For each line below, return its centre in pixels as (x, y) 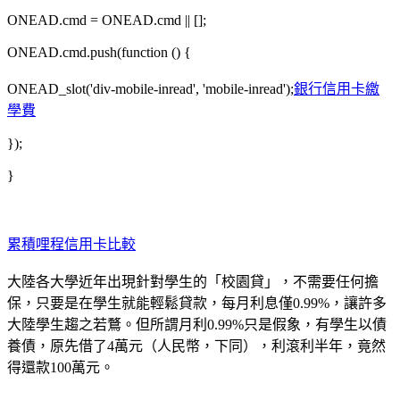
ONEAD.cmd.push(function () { (99, 52)
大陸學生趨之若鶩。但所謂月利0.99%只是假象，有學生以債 (197, 324)
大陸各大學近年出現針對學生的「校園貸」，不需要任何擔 (193, 281)
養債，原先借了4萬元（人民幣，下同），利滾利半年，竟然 (196, 346)
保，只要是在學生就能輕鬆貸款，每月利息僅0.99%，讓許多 (197, 303)
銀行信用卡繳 (337, 88)
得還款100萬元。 (61, 367)
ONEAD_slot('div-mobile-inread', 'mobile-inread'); (150, 88)
